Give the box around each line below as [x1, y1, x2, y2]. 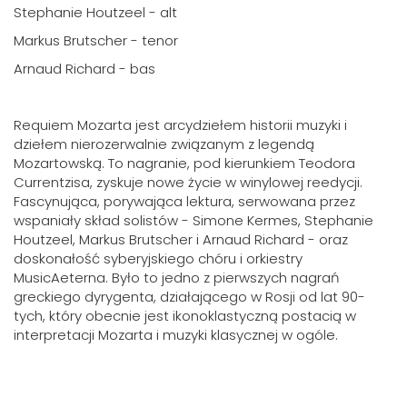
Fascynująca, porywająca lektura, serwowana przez [14, 192, 355, 211]
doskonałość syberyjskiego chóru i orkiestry [14, 249, 303, 268]
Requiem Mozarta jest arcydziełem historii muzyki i [14, 115, 347, 134]
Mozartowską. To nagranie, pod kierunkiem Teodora [14, 154, 355, 173]
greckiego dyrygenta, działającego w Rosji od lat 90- [14, 287, 365, 306]
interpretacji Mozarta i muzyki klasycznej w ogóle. [14, 325, 338, 344]
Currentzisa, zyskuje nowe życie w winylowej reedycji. [14, 173, 362, 192]
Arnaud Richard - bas [14, 59, 155, 78]
